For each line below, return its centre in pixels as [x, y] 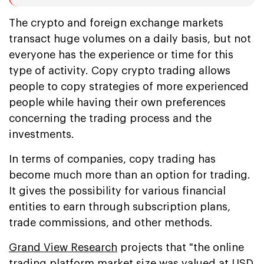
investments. [42, 134]
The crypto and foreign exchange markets [116, 23]
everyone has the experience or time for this [121, 55]
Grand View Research [63, 247]
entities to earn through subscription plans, [120, 207]
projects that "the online [181, 247]
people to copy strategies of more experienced [129, 86]
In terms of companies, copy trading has [112, 159]
